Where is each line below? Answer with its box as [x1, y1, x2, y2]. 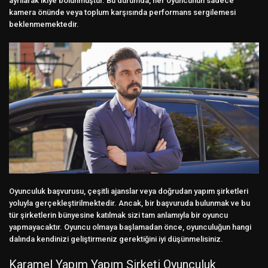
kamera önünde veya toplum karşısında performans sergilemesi [9, 7, 236, 17]
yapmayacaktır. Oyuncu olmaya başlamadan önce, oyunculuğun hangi [9, 223, 251, 232]
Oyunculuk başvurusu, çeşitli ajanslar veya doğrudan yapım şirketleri [9, 187, 248, 196]
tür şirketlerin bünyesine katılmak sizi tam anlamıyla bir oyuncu [9, 211, 228, 220]
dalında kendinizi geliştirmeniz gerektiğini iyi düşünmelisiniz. [9, 234, 223, 244]
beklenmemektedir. [9, 19, 79, 29]
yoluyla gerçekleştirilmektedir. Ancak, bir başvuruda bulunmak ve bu [9, 199, 250, 208]
